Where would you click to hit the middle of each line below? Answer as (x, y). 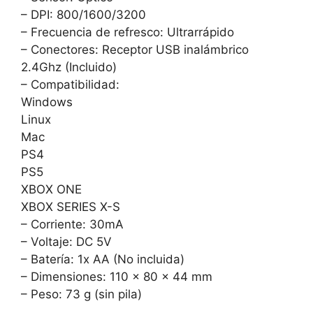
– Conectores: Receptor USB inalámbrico (135, 49)
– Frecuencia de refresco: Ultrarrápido (128, 32)
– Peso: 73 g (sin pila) (81, 294)
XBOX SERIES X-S (71, 206)
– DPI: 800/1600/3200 (83, 14)
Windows (47, 102)
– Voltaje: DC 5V (66, 241)
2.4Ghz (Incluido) (69, 67)
